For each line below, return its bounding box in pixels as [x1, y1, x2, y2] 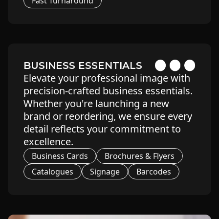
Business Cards [32, 151, 88, 161]
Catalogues [32, 166, 73, 177]
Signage [90, 166, 120, 177]
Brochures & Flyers [105, 151, 175, 161]
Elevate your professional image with [23, 71, 190, 85]
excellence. [23, 135, 73, 148]
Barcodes [136, 166, 171, 177]
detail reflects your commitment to [23, 122, 181, 135]
